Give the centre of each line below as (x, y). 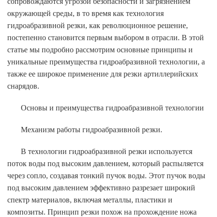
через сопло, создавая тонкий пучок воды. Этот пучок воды (106, 175)
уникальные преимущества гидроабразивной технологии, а (106, 62)
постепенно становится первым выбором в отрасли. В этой (106, 37)
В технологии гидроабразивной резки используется (107, 151)
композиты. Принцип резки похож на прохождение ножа (102, 212)
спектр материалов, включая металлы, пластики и (90, 200)
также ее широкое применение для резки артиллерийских (103, 74)
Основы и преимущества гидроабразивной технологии (112, 108)
